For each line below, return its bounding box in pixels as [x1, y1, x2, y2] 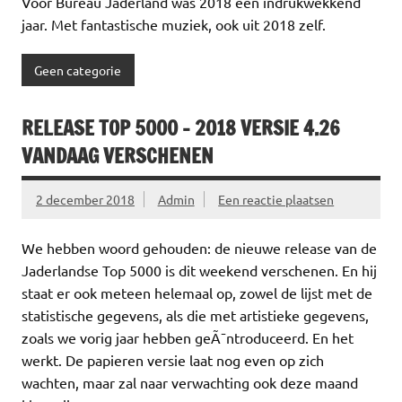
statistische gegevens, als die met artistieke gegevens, [22, 306, 369, 325]
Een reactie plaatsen [218, 191, 335, 208]
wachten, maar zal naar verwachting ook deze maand [22, 373, 358, 392]
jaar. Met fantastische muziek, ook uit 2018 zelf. [22, 15, 326, 34]
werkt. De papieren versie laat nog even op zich [22, 351, 324, 370]
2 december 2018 [36, 191, 135, 208]
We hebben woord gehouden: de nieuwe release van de [22, 239, 377, 258]
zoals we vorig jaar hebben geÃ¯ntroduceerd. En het [22, 328, 354, 347]
